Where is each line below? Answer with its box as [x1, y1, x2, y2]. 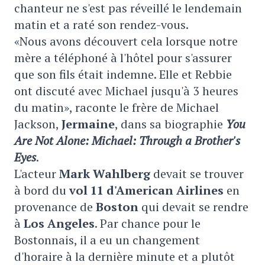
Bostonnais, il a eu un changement [14, 232, 200, 248]
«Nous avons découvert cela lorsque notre [14, 33, 238, 49]
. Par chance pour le [95, 215, 201, 231]
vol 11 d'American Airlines [69, 182, 224, 198]
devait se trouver [150, 166, 244, 182]
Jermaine [62, 116, 115, 132]
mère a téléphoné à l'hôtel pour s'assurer [14, 50, 232, 66]
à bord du [14, 182, 69, 198]
